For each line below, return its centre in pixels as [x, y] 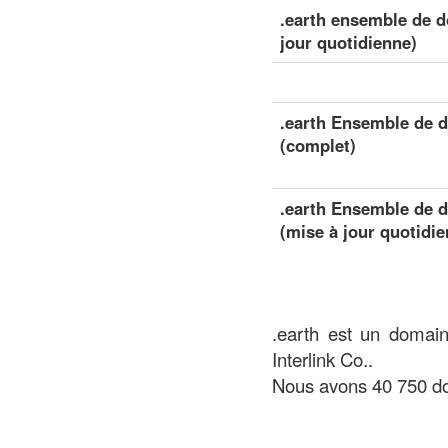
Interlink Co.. [322, 359]
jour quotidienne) [348, 42]
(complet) [318, 145]
